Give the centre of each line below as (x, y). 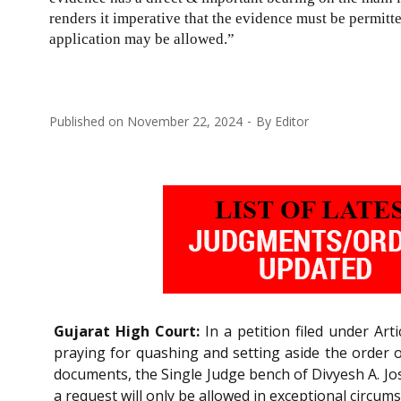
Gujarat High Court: (127, 332)
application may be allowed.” (142, 38)
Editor (292, 121)
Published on (88, 121)
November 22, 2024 (185, 121)
